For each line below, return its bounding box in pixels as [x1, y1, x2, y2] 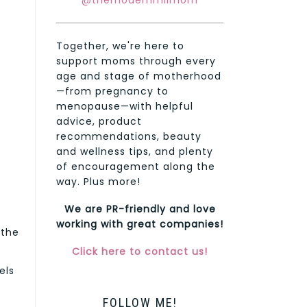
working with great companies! [56, 217, 223, 232]
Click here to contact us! [72, 245, 208, 259]
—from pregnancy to [56, 84, 169, 99]
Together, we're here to [56, 39, 184, 53]
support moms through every [56, 54, 216, 69]
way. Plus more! [56, 175, 140, 189]
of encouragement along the [56, 160, 215, 174]
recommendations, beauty [56, 130, 201, 144]
